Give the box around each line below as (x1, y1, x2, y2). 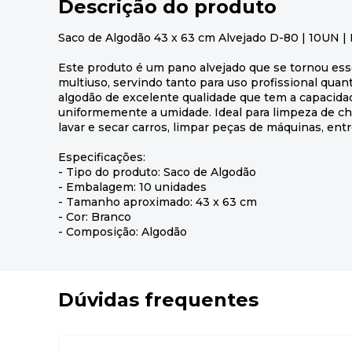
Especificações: (58, 149, 145, 164)
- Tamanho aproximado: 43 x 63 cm (58, 194, 257, 209)
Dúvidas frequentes (58, 288, 258, 311)
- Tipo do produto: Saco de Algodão (58, 164, 256, 179)
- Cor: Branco (58, 209, 131, 224)
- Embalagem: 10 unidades (58, 179, 207, 194)
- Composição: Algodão (58, 224, 187, 239)
